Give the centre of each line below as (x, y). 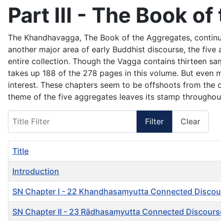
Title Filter (26, 116)
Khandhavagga (52, 37)
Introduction (36, 171)
